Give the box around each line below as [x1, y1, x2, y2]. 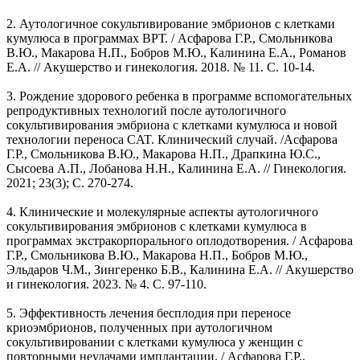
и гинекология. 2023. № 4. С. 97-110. [6, 277, 207, 292]
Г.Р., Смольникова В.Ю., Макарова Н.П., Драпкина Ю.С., [6, 147, 321, 162]
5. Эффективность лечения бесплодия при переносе [6, 306, 291, 321]
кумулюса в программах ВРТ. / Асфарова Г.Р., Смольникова [6, 31, 333, 46]
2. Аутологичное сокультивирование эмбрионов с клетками [6, 17, 335, 31]
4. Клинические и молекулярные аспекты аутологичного [6, 205, 318, 219]
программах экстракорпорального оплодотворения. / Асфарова [6, 234, 353, 248]
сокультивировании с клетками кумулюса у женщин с [6, 335, 303, 350]
